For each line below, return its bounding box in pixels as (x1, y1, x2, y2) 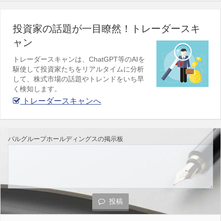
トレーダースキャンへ (20, 97, 101, 106)
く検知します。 (13, 85, 61, 93)
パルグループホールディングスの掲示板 (8, 135, 123, 143)
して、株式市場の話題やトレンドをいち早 (13, 75, 144, 83)
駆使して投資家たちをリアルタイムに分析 (13, 65, 144, 74)
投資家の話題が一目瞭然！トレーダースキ (13, 23, 200, 35)
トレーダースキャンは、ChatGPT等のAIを (13, 55, 145, 64)
